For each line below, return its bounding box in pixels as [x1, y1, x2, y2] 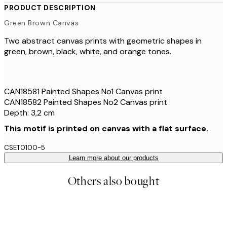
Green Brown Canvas [4, 18, 79, 27]
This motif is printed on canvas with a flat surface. [4, 123, 208, 134]
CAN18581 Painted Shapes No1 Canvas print [4, 86, 163, 97]
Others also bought [67, 173, 160, 189]
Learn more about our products [68, 154, 159, 162]
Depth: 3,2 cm [4, 107, 55, 118]
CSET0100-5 [4, 143, 45, 152]
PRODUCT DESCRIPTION [4, 3, 96, 12]
